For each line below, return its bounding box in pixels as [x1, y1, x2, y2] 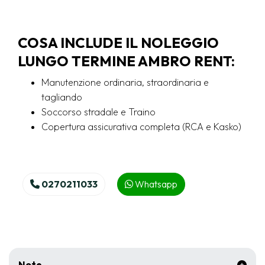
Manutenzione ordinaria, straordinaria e [41, 76, 209, 89]
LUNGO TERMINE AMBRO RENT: [18, 52, 235, 70]
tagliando [41, 91, 82, 104]
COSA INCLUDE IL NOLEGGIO [18, 34, 219, 52]
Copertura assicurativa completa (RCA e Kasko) [41, 121, 241, 133]
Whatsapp [133, 178, 177, 190]
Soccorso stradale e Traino [41, 106, 156, 118]
